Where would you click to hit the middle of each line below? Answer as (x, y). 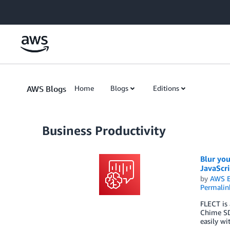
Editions (166, 88)
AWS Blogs (46, 89)
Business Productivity (104, 130)
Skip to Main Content (39, 10)
